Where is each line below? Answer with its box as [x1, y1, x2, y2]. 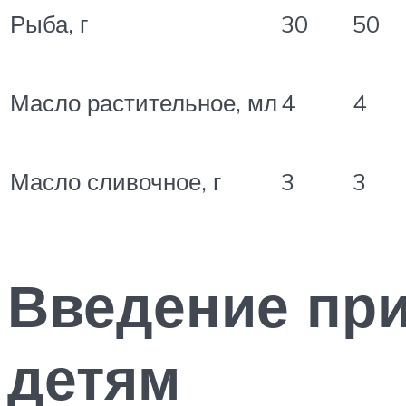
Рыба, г [10, 8, 88, 38]
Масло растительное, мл [10, 87, 277, 117]
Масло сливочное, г [10, 166, 221, 196]
